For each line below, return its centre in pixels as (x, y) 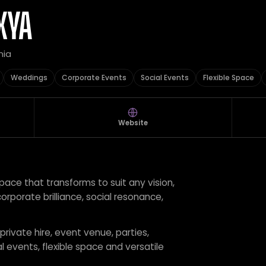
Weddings (29, 77)
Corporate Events (94, 77)
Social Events (165, 77)
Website (133, 123)
